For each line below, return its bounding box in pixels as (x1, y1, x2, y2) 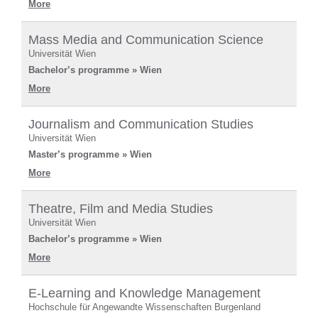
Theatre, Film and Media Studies (28, 201, 213, 216)
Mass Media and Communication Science (28, 32, 263, 47)
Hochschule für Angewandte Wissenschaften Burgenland (28, 301, 261, 312)
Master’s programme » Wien (28, 148, 152, 160)
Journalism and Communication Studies (28, 116, 253, 131)
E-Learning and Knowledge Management (28, 285, 261, 300)
